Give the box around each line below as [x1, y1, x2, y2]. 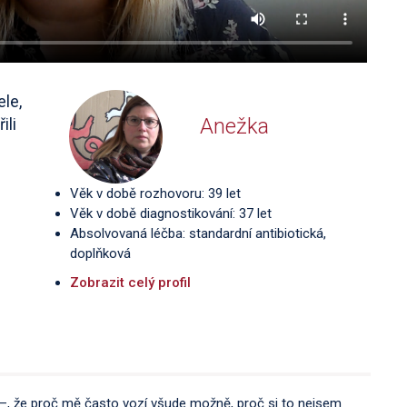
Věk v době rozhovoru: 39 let [69, 184, 241, 202]
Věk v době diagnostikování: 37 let [69, 204, 272, 222]
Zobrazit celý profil [69, 273, 191, 291]
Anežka [200, 113, 270, 139]
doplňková [69, 244, 131, 262]
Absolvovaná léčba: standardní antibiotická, [69, 224, 326, 242]
